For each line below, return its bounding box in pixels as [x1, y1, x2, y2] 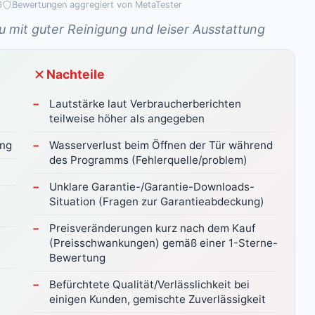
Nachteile [46, 67, 105, 82]
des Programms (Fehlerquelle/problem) [49, 153, 247, 167]
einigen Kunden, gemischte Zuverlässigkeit [49, 292, 266, 306]
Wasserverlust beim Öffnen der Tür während [49, 139, 273, 152]
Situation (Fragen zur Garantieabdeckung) [49, 195, 264, 208]
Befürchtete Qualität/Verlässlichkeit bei [49, 278, 250, 291]
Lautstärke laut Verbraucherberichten [49, 97, 241, 110]
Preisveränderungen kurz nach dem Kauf [49, 221, 255, 235]
